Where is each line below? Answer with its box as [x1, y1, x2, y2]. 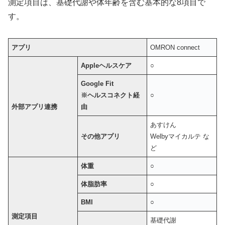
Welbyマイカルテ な [150, 132, 210, 140]
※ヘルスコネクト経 [81, 91, 140, 99]
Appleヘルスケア [81, 61, 132, 69]
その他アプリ [81, 132, 121, 140]
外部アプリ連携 [12, 102, 58, 110]
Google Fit [81, 79, 114, 87]
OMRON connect [150, 43, 200, 51]
